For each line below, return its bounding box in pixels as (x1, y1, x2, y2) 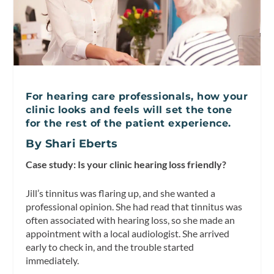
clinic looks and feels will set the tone (26, 103, 232, 116)
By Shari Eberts (26, 136, 118, 150)
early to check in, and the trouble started (26, 241, 194, 253)
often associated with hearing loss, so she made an (26, 214, 235, 226)
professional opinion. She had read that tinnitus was (26, 201, 243, 213)
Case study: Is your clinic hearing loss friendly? (26, 158, 227, 170)
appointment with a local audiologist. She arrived (26, 228, 230, 240)
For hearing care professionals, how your (26, 90, 248, 102)
